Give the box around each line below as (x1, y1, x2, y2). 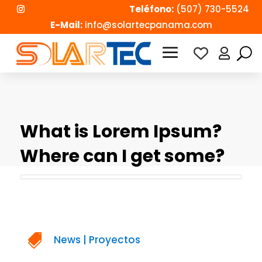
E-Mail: (50, 19, 82, 31)
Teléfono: (129, 3, 174, 15)
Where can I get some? (19, 144, 225, 169)
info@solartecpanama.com (82, 19, 212, 31)
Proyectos (88, 233, 140, 247)
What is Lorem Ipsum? (19, 119, 222, 144)
